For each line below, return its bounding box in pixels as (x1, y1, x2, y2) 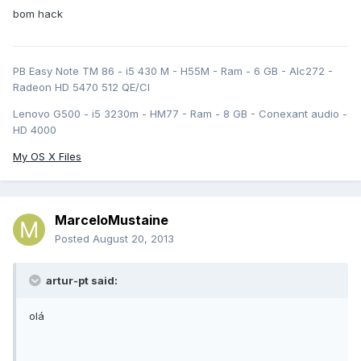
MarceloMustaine (55, 212, 168, 229)
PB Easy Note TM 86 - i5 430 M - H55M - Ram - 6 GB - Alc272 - (13, 64, 333, 78)
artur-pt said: (44, 274, 118, 288)
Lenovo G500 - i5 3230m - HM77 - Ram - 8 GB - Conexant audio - (13, 107, 347, 121)
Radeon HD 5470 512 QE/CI (13, 81, 150, 94)
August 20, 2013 (93, 232, 174, 246)
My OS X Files (13, 150, 81, 164)
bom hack (13, 7, 63, 21)
